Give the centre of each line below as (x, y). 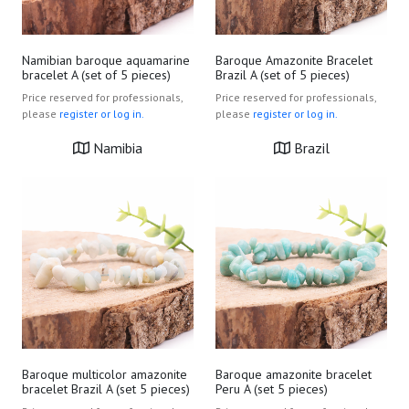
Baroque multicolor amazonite (105, 374)
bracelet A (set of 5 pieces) (96, 75)
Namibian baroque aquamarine (106, 60)
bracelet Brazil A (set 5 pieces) (106, 389)
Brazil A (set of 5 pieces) (283, 75)
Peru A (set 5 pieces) (272, 389)
